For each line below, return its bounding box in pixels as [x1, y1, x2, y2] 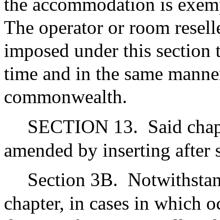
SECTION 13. [27, 115, 138, 137]
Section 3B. [27, 169, 118, 191]
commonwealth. [4, 86, 127, 108]
